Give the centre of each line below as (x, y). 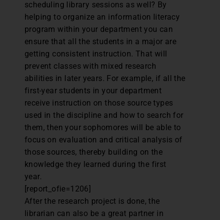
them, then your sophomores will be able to (103, 127)
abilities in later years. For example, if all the (105, 78)
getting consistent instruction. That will (96, 54)
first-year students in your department (93, 91)
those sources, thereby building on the (94, 152)
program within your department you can (99, 29)
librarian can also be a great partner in (94, 213)
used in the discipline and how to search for (104, 115)
